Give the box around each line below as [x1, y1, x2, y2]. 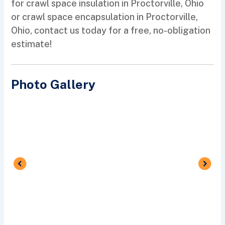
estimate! [11, 39, 52, 50]
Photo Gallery [11, 77, 96, 92]
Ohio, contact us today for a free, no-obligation [11, 25, 211, 36]
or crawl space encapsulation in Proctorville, [11, 12, 198, 23]
